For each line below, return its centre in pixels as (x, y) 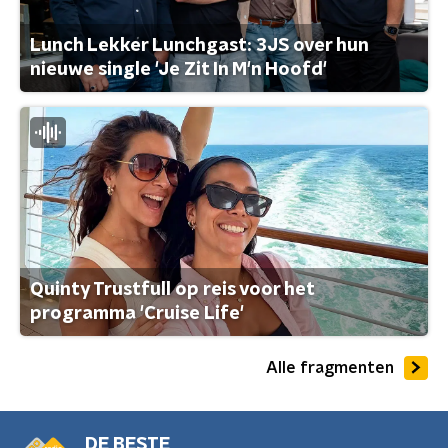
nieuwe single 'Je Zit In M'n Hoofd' (178, 69)
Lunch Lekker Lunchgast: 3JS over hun (199, 45)
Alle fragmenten (330, 367)
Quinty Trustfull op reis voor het (172, 290)
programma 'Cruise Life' (137, 314)
